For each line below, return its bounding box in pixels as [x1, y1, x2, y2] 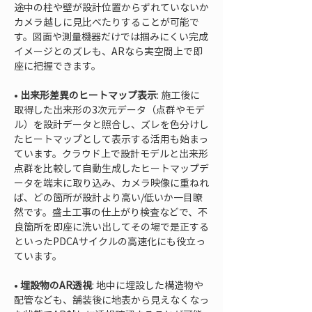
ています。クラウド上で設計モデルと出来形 [14, 146, 208, 160]
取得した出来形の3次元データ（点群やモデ [14, 102, 205, 116]
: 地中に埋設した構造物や [92, 278, 203, 292]
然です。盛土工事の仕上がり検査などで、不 [14, 205, 208, 219]
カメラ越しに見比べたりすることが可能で [14, 15, 199, 29]
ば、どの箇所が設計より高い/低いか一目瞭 [14, 190, 203, 204]
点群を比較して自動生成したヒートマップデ [14, 161, 209, 175]
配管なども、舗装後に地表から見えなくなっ [14, 292, 209, 306]
